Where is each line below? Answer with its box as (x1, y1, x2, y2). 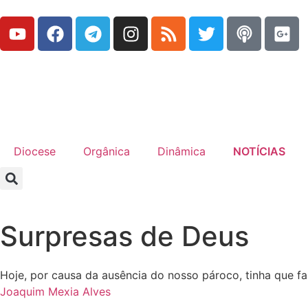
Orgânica (83, 144, 130, 158)
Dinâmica (157, 144, 206, 158)
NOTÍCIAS (233, 144, 285, 158)
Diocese (14, 144, 56, 158)
